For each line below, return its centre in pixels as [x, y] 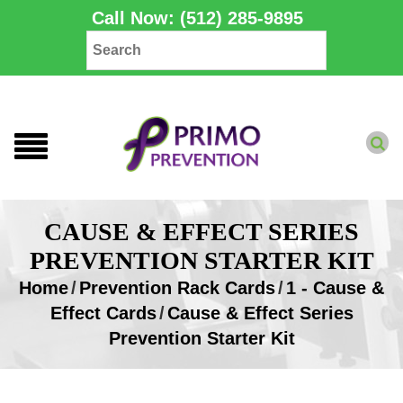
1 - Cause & [335, 288]
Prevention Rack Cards [177, 288]
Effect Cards [103, 313]
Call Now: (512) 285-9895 [197, 18]
